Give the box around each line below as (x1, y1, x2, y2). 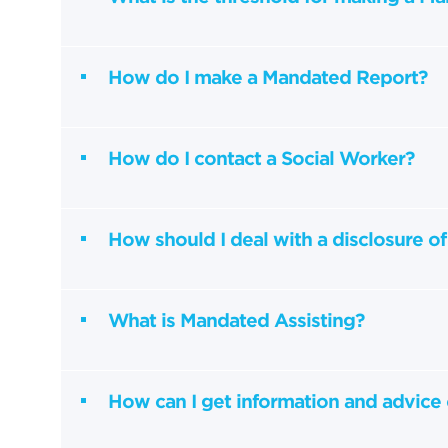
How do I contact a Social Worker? (108, 147, 414, 169)
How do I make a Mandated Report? (108, 66, 432, 88)
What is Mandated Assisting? (108, 309, 369, 331)
